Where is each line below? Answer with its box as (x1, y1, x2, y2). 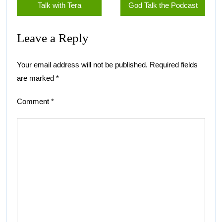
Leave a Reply (17, 31, 89, 45)
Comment (17, 97, 51, 106)
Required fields (150, 60, 198, 69)
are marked (17, 73, 56, 82)
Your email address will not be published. (17, 60, 148, 69)
